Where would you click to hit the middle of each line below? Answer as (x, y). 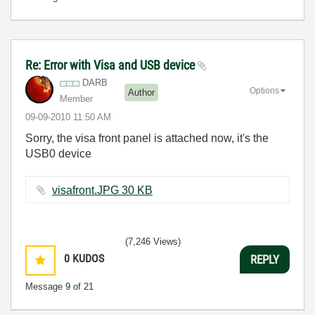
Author (141, 92)
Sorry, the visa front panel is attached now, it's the (147, 138)
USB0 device (58, 154)
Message (45, 287)
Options (264, 90)
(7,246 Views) (153, 242)
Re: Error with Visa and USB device (111, 65)
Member (76, 99)
